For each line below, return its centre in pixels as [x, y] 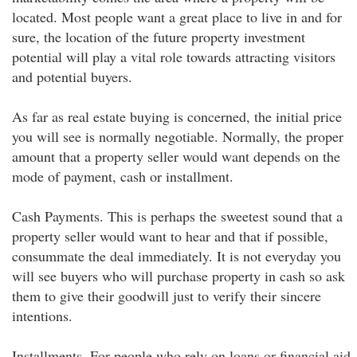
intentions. [42, 316]
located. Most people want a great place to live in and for [177, 17]
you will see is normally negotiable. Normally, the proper [178, 136]
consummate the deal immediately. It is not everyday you [177, 256]
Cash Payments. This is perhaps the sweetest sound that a [177, 216]
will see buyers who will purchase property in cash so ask [178, 276]
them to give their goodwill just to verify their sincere [167, 296]
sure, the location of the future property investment [159, 37]
